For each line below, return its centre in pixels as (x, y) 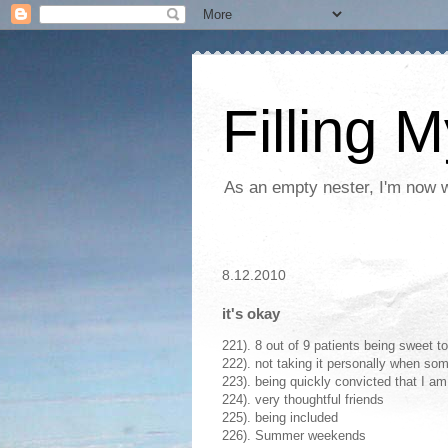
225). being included (280, 417)
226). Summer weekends (294, 435)
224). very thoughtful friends (303, 399)
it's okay (251, 313)
